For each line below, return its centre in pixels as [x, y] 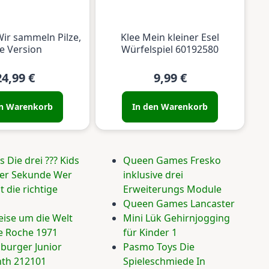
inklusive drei [153, 175]
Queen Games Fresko [172, 161]
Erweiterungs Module [172, 189]
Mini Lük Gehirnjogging [177, 218]
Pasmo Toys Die [159, 247]
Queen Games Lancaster [179, 204]
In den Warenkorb [170, 107]
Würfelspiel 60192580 [170, 50]
